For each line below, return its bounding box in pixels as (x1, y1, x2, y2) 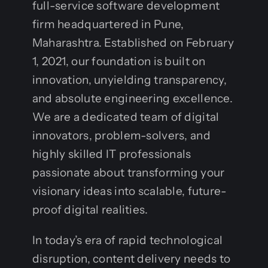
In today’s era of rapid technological (32, 233, 223, 247)
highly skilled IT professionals (32, 147, 191, 161)
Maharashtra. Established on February (32, 35, 234, 50)
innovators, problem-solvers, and (32, 128, 211, 142)
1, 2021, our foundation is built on (32, 54, 206, 68)
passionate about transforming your (32, 165, 225, 179)
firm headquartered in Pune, (32, 17, 184, 31)
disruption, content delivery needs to (32, 251, 231, 266)
